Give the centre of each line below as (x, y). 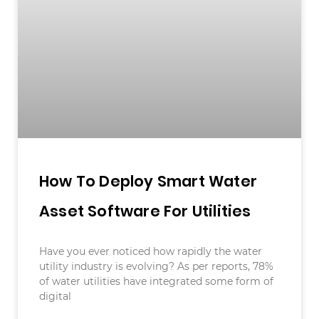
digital (55, 296)
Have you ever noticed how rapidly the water (151, 251)
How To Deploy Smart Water (148, 181)
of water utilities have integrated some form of (156, 281)
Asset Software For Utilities (145, 211)
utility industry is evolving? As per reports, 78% (156, 266)
